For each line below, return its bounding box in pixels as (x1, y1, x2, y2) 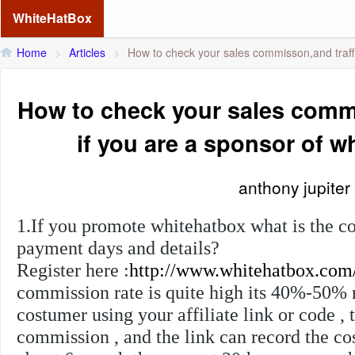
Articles (69, 44, 105, 60)
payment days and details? (17, 237, 219, 258)
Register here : (17, 259, 129, 281)
